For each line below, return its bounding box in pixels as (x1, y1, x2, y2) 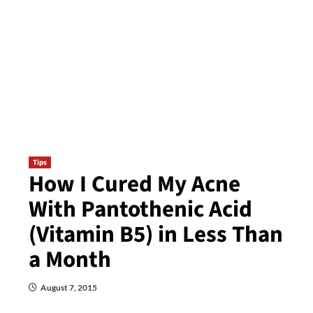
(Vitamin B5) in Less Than (28, 218, 283, 251)
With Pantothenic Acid (28, 193, 252, 226)
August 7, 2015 (40, 282, 97, 293)
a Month (28, 243, 111, 276)
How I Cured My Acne (28, 168, 240, 201)
